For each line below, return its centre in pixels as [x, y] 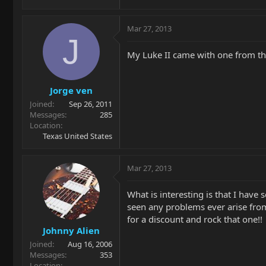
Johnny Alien [71, 230]
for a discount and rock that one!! [195, 219]
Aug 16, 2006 [90, 244]
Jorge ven [71, 90]
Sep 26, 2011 [91, 104]
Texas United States [77, 136]
